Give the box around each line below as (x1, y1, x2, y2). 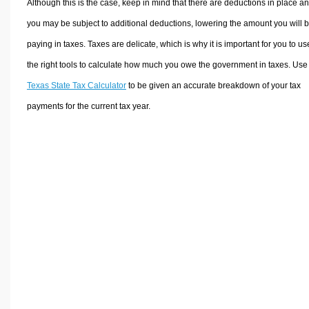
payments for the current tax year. (26, 101, 150, 111)
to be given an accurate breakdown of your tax (126, 80, 301, 90)
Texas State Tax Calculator (26, 80, 126, 90)
